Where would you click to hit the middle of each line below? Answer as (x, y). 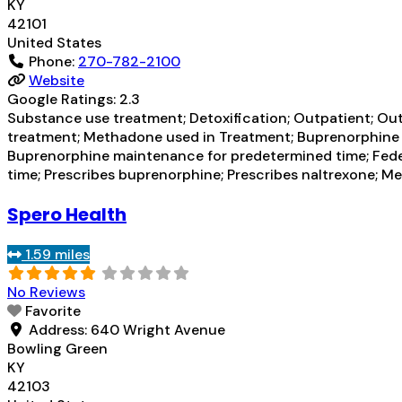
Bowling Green (57, 348)
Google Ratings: (63, 99)
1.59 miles (57, 254)
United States (54, 42)
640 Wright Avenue (158, 329)
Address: (60, 329)
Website (57, 80)
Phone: (53, 61)
